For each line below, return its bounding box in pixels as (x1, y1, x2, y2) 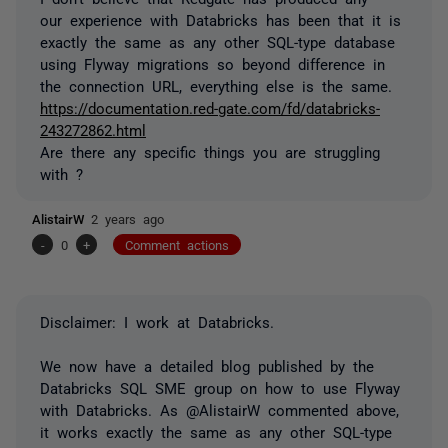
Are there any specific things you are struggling (40, 143, 380, 159)
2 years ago (91, 211, 164, 225)
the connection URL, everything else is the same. (40, 77, 392, 93)
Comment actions (125, 237, 229, 251)
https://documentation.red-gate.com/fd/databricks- (40, 99, 380, 115)
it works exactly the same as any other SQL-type (40, 423, 392, 439)
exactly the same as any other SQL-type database (40, 33, 395, 49)
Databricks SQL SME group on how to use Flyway (40, 379, 400, 395)
